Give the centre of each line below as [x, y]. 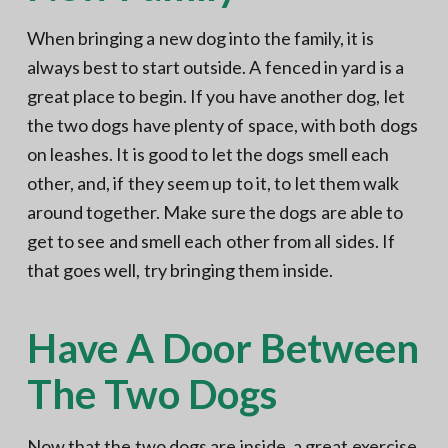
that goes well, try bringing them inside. [179, 270]
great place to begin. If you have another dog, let [215, 96]
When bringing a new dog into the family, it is [200, 38]
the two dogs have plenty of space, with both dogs [222, 125]
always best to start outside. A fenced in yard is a [215, 67]
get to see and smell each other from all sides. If [210, 241]
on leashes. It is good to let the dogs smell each [207, 154]
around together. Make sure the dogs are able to [215, 212]
